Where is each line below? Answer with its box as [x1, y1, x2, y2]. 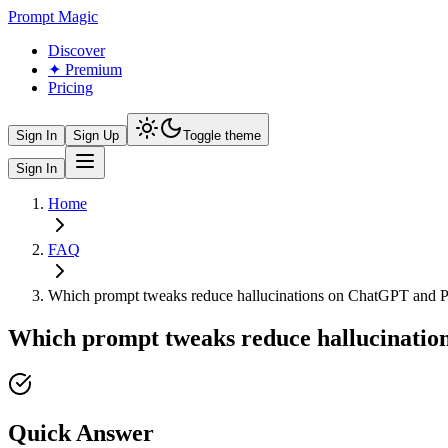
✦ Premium [48, 61, 122, 78]
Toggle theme [183, 128, 261, 143]
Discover [48, 42, 105, 59]
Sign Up [73, 128, 119, 143]
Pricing [48, 79, 93, 96]
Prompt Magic [8, 8, 98, 25]
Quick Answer [8, 419, 154, 446]
